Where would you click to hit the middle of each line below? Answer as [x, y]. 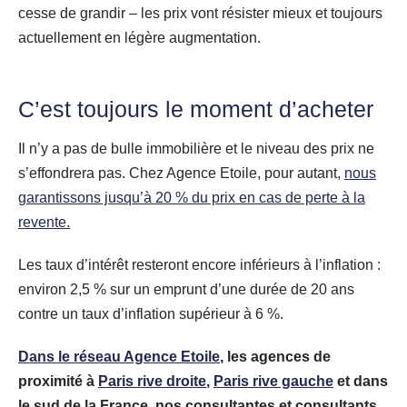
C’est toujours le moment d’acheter [196, 109]
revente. [44, 222]
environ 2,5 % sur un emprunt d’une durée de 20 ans [186, 289]
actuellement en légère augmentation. [139, 37]
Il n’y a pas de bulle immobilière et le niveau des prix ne [196, 148]
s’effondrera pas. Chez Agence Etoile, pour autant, [181, 173]
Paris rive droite [152, 381]
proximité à [58, 381]
